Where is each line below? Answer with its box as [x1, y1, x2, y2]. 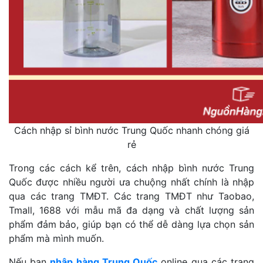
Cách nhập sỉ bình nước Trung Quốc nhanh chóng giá [14, 124, 249, 136]
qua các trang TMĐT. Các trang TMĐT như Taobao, [9, 190, 254, 202]
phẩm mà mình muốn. [9, 232, 104, 244]
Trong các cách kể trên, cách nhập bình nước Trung [9, 161, 254, 174]
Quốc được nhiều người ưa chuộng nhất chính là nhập [9, 176, 254, 188]
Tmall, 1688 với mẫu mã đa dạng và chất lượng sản [9, 204, 254, 216]
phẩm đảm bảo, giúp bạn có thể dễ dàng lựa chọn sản [9, 218, 254, 230]
